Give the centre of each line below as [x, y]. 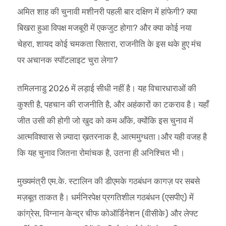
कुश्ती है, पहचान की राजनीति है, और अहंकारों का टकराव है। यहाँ [113, 104]
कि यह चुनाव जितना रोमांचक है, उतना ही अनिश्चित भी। [102, 153]
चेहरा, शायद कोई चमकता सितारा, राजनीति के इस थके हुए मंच [109, 44]
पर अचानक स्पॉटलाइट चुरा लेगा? [67, 60]
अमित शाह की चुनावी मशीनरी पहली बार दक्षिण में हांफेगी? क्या [107, 11]
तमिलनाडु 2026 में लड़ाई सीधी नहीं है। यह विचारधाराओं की [106, 88]
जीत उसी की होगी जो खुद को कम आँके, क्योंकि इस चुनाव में [105, 120]
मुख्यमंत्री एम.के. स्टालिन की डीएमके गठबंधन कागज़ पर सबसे [108, 181]
